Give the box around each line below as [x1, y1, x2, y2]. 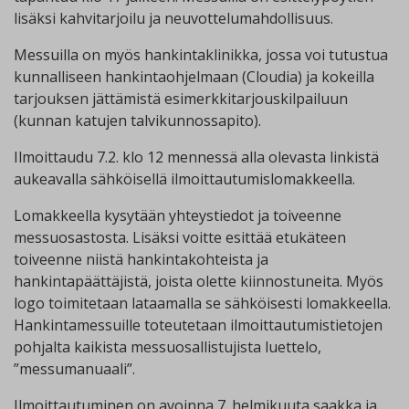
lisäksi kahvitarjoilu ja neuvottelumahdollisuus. [14, 7, 333, 28]
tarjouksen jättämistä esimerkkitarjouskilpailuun [14, 88, 348, 109]
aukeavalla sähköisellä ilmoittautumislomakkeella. [14, 168, 355, 189]
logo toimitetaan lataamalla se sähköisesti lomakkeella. [14, 292, 391, 313]
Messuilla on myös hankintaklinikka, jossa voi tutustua [14, 44, 388, 65]
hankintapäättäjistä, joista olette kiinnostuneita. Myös [14, 270, 383, 291]
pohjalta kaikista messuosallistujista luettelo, [14, 336, 321, 357]
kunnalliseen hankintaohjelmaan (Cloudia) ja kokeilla [14, 66, 374, 87]
